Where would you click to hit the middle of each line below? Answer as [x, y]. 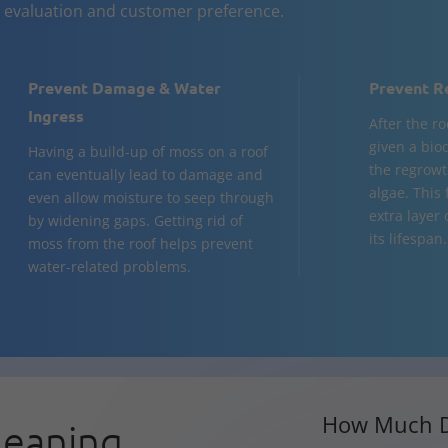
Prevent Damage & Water [125, 88]
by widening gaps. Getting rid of [136, 221]
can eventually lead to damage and [146, 175]
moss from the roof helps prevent [141, 244]
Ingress [56, 116]
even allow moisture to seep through [151, 198]
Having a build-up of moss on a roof [148, 152]
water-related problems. [110, 267]
